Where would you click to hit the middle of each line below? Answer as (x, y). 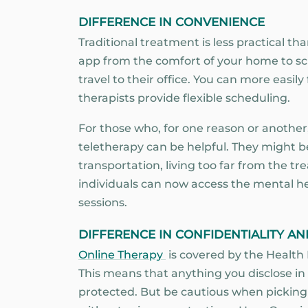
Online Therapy (122, 254)
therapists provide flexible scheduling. (184, 98)
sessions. (103, 203)
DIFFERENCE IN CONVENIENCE (172, 22)
